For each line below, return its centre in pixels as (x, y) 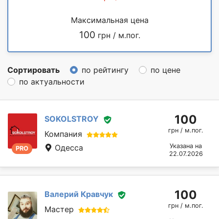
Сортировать (33, 70)
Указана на (186, 146)
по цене (165, 70)
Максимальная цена (109, 20)
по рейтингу (105, 70)
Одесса (68, 148)
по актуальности (52, 81)
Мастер (59, 209)
